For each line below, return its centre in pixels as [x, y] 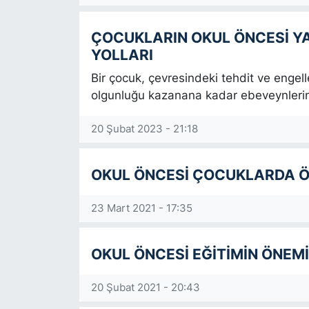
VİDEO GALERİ [79, 208]
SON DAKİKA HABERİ [98, 68]
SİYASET [63, 32]
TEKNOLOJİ [72, 138]
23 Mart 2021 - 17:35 [141, 209]
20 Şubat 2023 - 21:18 [144, 129]
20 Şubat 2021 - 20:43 [145, 288]
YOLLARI [122, 55]
